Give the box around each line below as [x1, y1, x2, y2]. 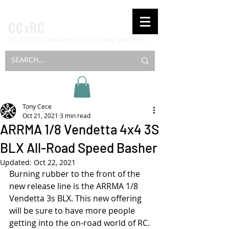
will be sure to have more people [9, 204, 137, 216]
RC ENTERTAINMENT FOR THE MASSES [8, 35, 146, 44]
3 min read [60, 111, 90, 120]
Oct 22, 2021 [34, 157, 76, 167]
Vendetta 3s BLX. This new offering [9, 192, 144, 204]
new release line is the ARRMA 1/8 [9, 180, 140, 192]
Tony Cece [22, 102, 52, 110]
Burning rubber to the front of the [9, 168, 142, 179]
